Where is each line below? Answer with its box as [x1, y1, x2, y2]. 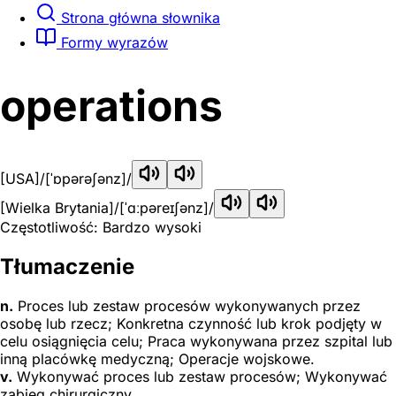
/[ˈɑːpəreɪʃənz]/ [114, 199, 214, 217]
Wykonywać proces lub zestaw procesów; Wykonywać [12, 368, 387, 385]
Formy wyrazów [57, 33, 168, 51]
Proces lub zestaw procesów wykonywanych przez [13, 297, 361, 315]
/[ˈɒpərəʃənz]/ [40, 170, 132, 188]
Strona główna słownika [57, 8, 220, 27]
